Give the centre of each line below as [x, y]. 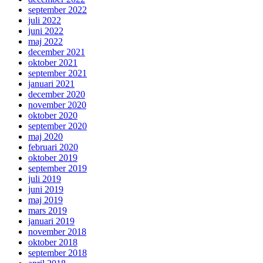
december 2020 [57, 95]
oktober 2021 [53, 63]
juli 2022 [45, 21]
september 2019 [58, 168]
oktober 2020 [53, 116]
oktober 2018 [53, 242]
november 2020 [57, 105]
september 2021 [58, 73]
